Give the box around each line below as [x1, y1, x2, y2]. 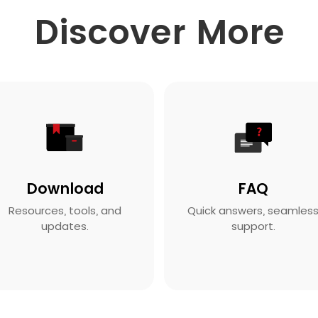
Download [26, 178, 104, 199]
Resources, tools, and [8, 202, 121, 218]
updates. [40, 218, 89, 234]
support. [231, 218, 275, 234]
